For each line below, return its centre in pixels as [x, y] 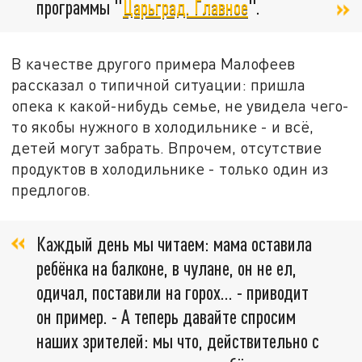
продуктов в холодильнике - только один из [170, 168]
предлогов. [51, 189]
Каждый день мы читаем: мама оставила [174, 244]
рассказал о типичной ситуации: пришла [159, 84]
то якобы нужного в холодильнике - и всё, [163, 126]
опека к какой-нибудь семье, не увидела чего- [181, 105]
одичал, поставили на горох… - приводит [173, 293]
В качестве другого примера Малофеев [154, 63]
